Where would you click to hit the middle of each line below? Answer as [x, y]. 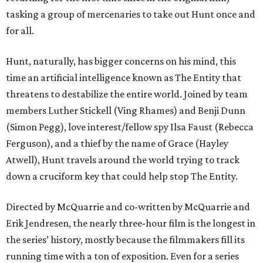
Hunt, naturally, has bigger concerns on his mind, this [121, 61]
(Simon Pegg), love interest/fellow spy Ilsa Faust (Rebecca [130, 127]
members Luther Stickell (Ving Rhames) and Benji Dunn [126, 111]
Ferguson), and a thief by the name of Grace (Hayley [117, 144]
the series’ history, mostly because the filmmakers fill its [125, 240]
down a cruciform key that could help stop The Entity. [122, 176]
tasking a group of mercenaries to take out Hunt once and [131, 14]
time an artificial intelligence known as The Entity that [124, 78]
